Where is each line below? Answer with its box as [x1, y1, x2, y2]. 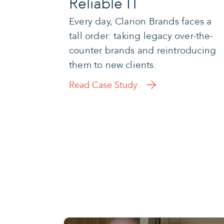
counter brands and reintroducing [69, 43, 216, 57]
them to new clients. [69, 58, 156, 71]
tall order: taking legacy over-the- [69, 29, 213, 42]
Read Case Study [69, 78, 137, 91]
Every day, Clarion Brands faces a [69, 14, 212, 28]
